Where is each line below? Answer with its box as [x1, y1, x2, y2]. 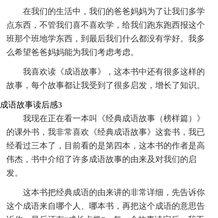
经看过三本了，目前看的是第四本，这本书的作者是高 [6, 141, 205, 150]
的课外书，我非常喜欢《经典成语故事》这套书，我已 [6, 127, 205, 137]
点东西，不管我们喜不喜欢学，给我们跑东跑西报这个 [6, 20, 205, 30]
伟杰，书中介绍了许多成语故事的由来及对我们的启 [6, 154, 197, 164]
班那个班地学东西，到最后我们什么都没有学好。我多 [6, 34, 205, 43]
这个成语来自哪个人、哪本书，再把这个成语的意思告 [6, 201, 205, 211]
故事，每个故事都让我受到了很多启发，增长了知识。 [6, 80, 205, 90]
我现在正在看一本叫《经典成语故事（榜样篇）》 [23, 113, 205, 123]
